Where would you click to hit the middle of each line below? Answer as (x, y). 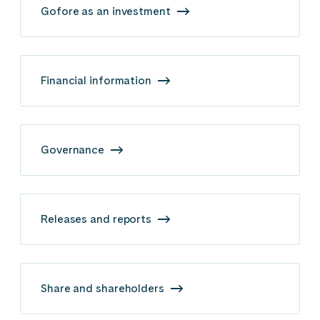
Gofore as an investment (107, 11)
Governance (74, 149)
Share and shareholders (104, 288)
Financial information (97, 80)
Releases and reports (97, 219)
